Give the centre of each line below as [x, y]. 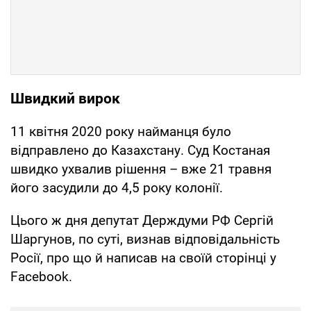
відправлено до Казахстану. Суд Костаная [140, 150]
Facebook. [41, 276]
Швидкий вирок [65, 98]
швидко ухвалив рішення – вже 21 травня [141, 169]
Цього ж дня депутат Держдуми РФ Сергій [142, 220]
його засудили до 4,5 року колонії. [117, 187]
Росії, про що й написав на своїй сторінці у [143, 258]
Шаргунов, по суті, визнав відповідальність [145, 239]
